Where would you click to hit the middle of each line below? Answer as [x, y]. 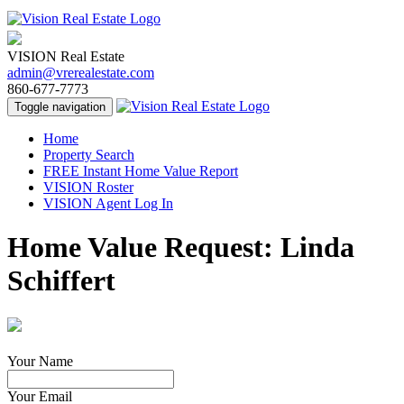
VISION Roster [88, 187]
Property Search [89, 155]
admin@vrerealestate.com [81, 73]
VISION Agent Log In [108, 203]
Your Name [40, 361]
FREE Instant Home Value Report [141, 171]
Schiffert [61, 281]
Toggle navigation [60, 107]
